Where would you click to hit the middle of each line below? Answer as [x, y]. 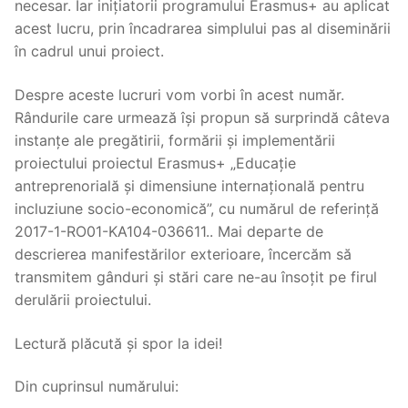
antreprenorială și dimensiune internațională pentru [189, 186]
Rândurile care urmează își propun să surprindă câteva [202, 118]
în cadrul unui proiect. [89, 51]
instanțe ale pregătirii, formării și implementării [175, 141]
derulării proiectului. [83, 300]
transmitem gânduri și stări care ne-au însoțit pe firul [196, 277]
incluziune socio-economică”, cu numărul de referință [197, 209]
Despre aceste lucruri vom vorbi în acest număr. [179, 95]
